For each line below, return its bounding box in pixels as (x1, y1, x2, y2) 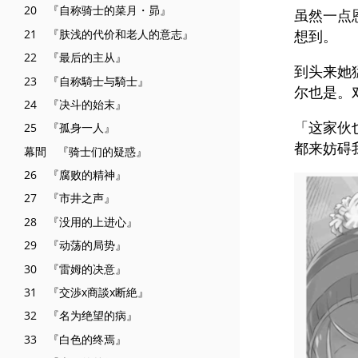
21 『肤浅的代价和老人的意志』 (24, 26, 193, 42)
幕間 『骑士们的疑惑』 (24, 143, 147, 159)
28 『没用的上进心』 (24, 213, 137, 229)
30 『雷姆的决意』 (24, 261, 126, 276)
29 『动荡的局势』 (24, 237, 126, 253)
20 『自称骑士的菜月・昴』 (24, 2, 171, 18)
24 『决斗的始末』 (24, 96, 126, 112)
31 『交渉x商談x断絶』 (24, 284, 149, 300)
